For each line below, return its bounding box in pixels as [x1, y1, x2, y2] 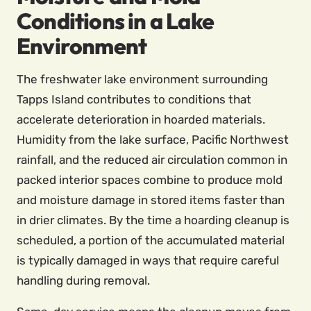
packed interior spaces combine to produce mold [17, 173, 283, 187]
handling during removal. [17, 274, 150, 287]
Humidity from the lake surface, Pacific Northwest [17, 133, 289, 146]
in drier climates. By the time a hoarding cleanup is [17, 213, 289, 227]
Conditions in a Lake [17, 7, 214, 35]
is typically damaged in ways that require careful [17, 253, 279, 267]
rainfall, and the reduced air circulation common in [17, 153, 287, 167]
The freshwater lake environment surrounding [17, 72, 268, 86]
